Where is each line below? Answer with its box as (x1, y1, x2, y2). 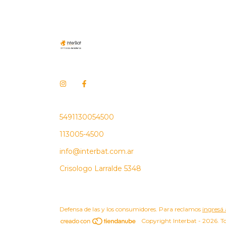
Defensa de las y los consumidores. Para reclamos (60, 205, 201, 213)
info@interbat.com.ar (60, 146, 134, 156)
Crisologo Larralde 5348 (60, 163, 141, 173)
